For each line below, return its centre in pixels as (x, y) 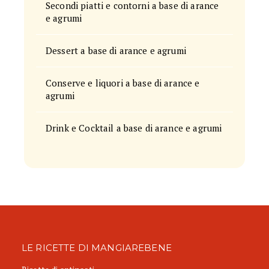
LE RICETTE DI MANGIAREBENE (97, 248)
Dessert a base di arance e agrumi (116, 50)
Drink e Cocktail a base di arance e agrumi (134, 128)
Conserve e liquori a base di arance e (123, 83)
